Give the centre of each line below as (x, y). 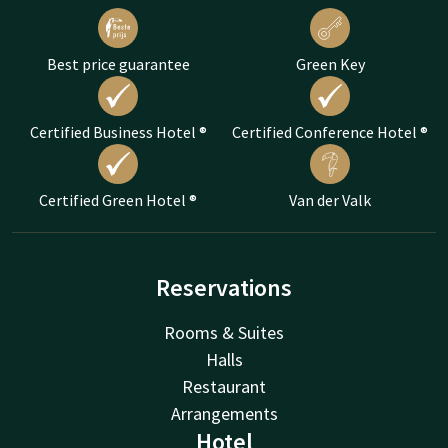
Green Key (330, 64)
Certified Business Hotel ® (118, 132)
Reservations (224, 287)
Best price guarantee (118, 64)
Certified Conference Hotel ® (330, 132)
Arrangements (224, 413)
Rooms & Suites (224, 332)
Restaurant (224, 386)
